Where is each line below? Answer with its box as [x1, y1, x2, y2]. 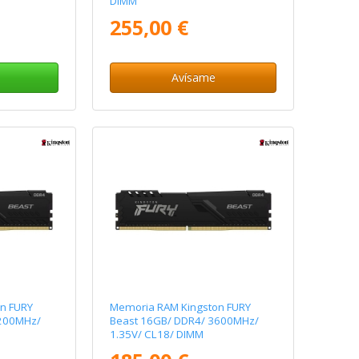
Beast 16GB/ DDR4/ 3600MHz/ [110, 313, 260, 329]
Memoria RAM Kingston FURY [110, 300, 252, 315]
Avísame [171, 69, 216, 85]
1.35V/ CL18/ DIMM [110, 327, 204, 342]
